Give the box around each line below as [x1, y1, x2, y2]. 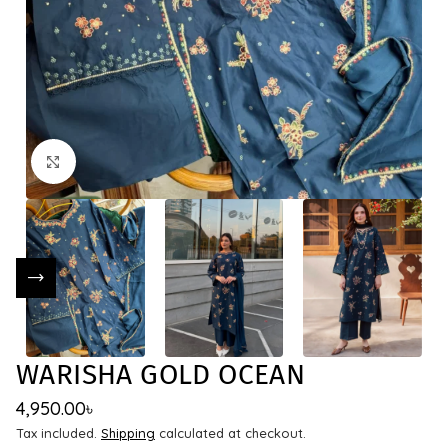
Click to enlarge [75, 152, 182, 171]
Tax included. [16, 425, 101, 442]
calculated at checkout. [155, 425, 306, 442]
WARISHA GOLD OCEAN [16, 358, 306, 392]
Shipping [101, 425, 155, 442]
